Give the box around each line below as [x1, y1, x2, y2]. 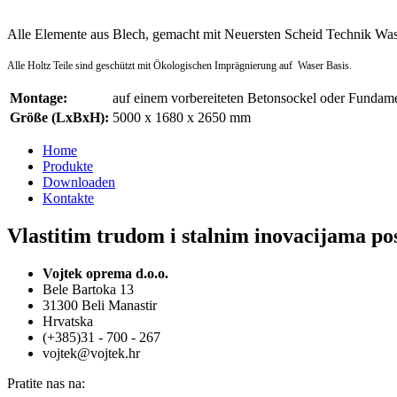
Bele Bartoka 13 [43, 281, 134, 297]
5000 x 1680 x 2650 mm [113, 110, 251, 126]
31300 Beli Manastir [43, 297, 157, 313]
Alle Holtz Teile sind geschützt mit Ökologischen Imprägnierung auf [7, 59, 292, 73]
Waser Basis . [298, 59, 352, 73]
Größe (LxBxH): [10, 110, 109, 126]
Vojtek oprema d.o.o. [43, 265, 168, 281]
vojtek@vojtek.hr [43, 345, 140, 361]
